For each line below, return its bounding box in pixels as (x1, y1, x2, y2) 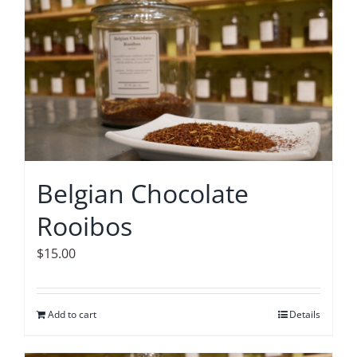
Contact (19, 53, 66, 72)
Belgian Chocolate (37, 175, 249, 210)
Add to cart (48, 307, 96, 321)
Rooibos (37, 208, 132, 243)
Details (289, 307, 320, 321)
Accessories (19, 9, 90, 27)
